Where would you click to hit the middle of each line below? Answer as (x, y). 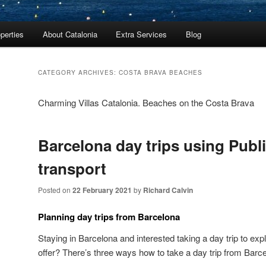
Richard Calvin (168, 190)
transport (72, 168)
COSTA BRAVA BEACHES (161, 73)
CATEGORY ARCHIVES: (78, 73)
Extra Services (142, 34)
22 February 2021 (102, 190)
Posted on (55, 189)
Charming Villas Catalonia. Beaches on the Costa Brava (146, 103)
